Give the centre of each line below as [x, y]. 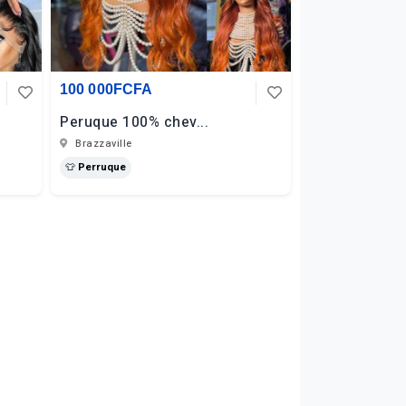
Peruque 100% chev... [134, 122]
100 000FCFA [106, 89]
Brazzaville [102, 144]
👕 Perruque [96, 167]
